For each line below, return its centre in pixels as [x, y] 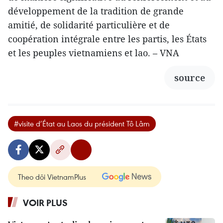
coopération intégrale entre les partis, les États [107, 39]
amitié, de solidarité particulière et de [89, 25]
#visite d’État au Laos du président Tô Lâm [82, 124]
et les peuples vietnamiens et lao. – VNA [94, 53]
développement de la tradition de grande [96, 11]
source [190, 78]
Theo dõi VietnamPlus [52, 177]
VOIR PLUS [45, 203]
